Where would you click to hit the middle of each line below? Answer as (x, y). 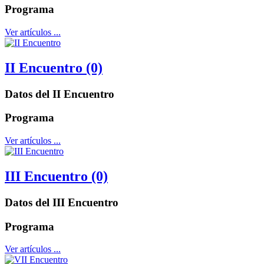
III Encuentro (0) (56, 176)
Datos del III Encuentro (62, 202)
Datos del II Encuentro (60, 94)
